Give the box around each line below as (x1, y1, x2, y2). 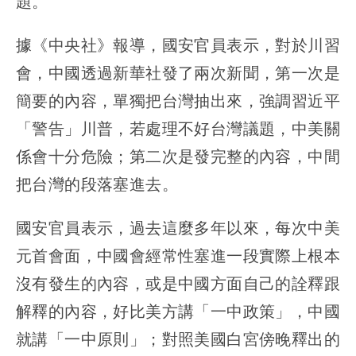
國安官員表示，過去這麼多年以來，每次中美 (16, 216, 340, 238)
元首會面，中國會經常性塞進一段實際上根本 (16, 244, 340, 266)
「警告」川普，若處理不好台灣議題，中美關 (16, 117, 340, 139)
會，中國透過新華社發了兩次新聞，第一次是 (16, 61, 340, 83)
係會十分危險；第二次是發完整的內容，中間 (16, 145, 340, 167)
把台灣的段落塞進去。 (16, 172, 178, 195)
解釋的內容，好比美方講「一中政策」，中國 (16, 300, 340, 322)
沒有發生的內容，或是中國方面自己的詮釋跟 (16, 272, 340, 294)
